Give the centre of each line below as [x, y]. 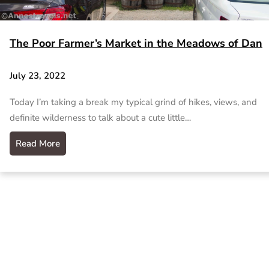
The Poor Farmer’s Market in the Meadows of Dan [136, 44]
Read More [38, 143]
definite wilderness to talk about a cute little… [100, 117]
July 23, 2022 [38, 76]
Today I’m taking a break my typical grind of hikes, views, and [133, 102]
